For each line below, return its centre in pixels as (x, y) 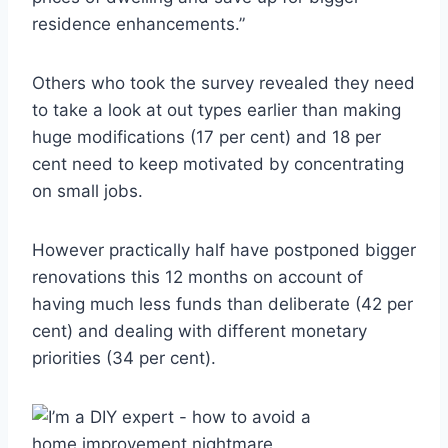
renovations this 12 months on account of (197, 277)
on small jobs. (87, 191)
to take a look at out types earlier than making (216, 110)
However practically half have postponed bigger (224, 250)
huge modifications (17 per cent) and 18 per (206, 137)
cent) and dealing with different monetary (199, 331)
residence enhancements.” (138, 24)
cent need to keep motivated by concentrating (218, 164)
